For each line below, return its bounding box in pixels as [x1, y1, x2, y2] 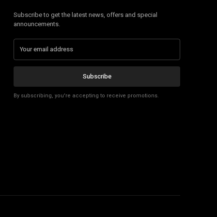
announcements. [14, 19, 60, 29]
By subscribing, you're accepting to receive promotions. [14, 92, 159, 100]
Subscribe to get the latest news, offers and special [14, 10, 157, 19]
